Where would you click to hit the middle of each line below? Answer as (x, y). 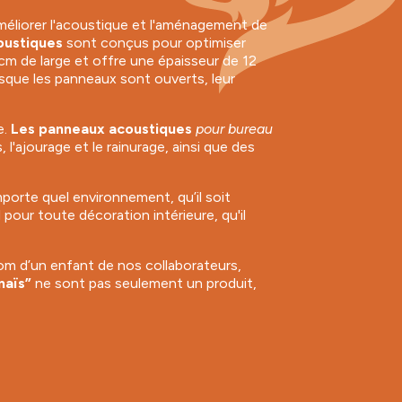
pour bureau (233, 128)
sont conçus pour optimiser (155, 42)
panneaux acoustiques (116, 128)
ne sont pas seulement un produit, (144, 283)
